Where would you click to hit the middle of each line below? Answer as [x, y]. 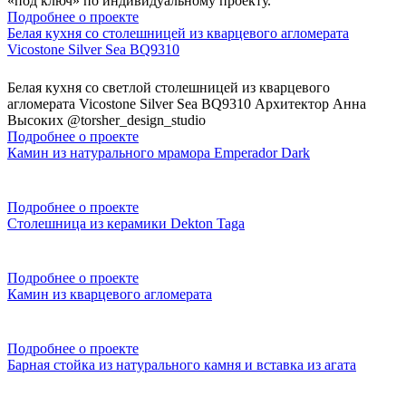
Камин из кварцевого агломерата [110, 294]
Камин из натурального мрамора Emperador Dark [159, 152]
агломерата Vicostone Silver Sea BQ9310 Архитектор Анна [187, 103]
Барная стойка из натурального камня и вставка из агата [182, 364]
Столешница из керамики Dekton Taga [126, 223]
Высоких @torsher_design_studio [106, 120]
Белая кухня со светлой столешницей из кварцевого [169, 87]
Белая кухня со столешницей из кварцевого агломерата [178, 33]
